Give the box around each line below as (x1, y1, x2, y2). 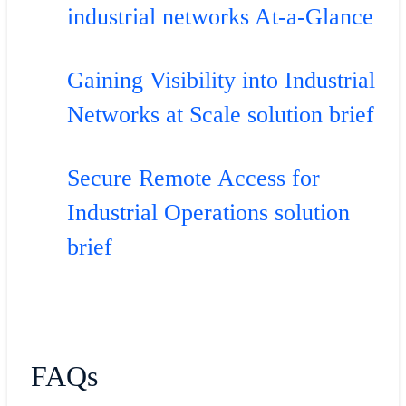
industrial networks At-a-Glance (66, 3, 373, 30)
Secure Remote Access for (66, 164, 320, 191)
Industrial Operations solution (66, 198, 350, 226)
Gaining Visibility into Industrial (66, 66, 375, 93)
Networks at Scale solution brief (66, 101, 374, 128)
